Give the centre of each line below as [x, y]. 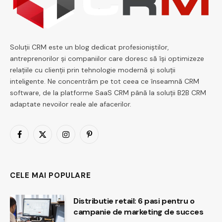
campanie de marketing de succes [139, 212]
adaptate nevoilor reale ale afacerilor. [71, 104]
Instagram [82, 139]
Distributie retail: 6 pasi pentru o [134, 201]
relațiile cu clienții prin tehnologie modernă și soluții [93, 70]
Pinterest [103, 139]
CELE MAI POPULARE [51, 176]
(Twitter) [56, 149]
